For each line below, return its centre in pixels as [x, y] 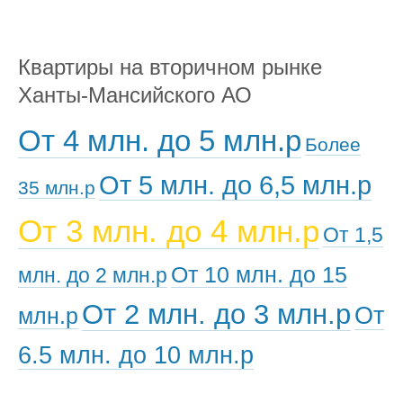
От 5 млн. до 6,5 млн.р [235, 186]
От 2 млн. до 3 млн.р [216, 315]
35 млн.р [57, 188]
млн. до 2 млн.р [93, 276]
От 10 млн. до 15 [259, 275]
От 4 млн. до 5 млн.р [160, 141]
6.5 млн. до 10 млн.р [136, 356]
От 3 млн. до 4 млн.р [169, 231]
